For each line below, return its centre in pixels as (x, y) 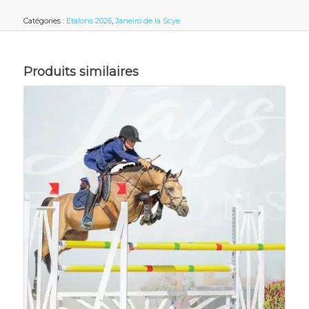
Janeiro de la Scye (147, 21)
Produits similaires (81, 72)
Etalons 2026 (89, 21)
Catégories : (44, 21)
